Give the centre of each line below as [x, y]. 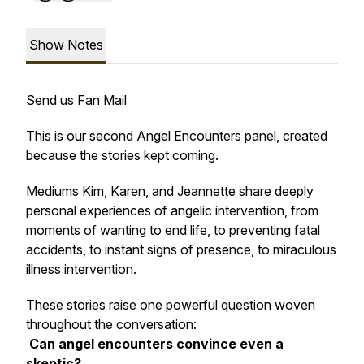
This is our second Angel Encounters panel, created [177, 136]
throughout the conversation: [111, 324]
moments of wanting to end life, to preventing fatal [173, 230]
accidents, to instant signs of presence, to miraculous [181, 249]
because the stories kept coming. [122, 155]
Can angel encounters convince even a [156, 344]
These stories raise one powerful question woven [171, 305]
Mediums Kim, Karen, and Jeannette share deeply [170, 191]
